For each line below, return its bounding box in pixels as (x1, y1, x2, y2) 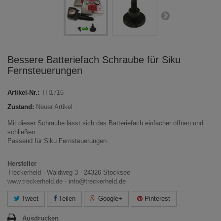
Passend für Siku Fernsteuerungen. (7, 137, 109, 145)
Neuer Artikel (36, 103, 73, 111)
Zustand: (7, 103, 34, 111)
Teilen (57, 195, 75, 203)
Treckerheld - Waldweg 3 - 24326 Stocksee (7, 169, 130, 177)
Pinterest (143, 195, 170, 203)
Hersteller (7, 160, 37, 168)
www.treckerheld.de (7, 178, 63, 185)
